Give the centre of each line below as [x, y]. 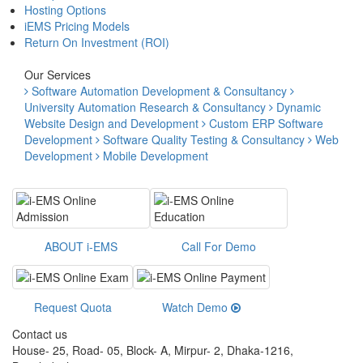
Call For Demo [219, 246]
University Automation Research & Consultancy [145, 107]
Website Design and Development [111, 123]
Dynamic [299, 107]
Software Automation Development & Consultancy [159, 90]
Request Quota [73, 307]
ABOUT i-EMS [81, 246]
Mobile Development [156, 155]
